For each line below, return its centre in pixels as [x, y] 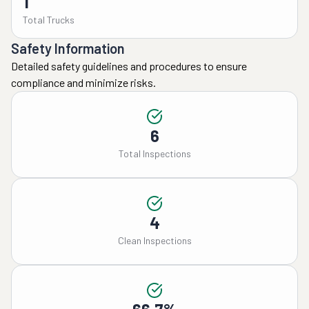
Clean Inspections [154, 240]
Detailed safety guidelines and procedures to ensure [129, 66]
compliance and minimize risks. [83, 82]
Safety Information [68, 48]
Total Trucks [49, 20]
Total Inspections [154, 153]
